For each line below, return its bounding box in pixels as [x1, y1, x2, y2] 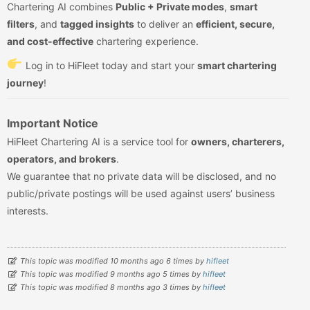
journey [7, 77, 44, 89]
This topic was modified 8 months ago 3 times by [20, 282, 203, 293]
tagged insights [60, 18, 134, 30]
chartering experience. [93, 35, 199, 48]
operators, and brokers [7, 153, 116, 165]
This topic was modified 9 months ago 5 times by [20, 269, 203, 280]
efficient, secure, [196, 18, 275, 30]
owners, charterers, [191, 136, 284, 148]
